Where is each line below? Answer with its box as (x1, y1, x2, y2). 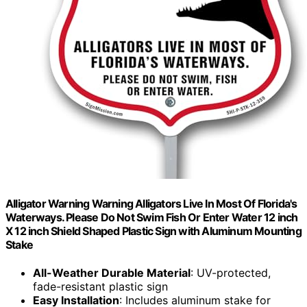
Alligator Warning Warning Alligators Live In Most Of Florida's (5, 196, 297, 210)
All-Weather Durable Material (33, 265, 191, 280)
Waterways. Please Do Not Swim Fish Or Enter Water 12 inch (5, 210, 298, 224)
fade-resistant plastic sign (33, 279, 168, 293)
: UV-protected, (191, 265, 271, 280)
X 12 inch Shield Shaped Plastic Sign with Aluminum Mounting (5, 223, 302, 238)
